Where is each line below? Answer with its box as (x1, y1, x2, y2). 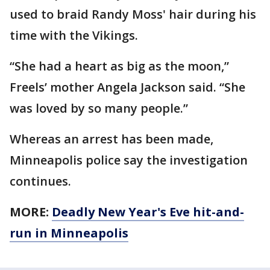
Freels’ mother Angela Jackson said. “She (10, 79, 245, 95)
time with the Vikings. (10, 27, 138, 43)
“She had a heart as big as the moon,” (10, 58, 229, 74)
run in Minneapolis (10, 225, 128, 241)
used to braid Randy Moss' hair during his (10, 6, 256, 22)
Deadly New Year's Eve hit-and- (52, 204, 244, 220)
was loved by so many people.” (10, 100, 188, 116)
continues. (10, 173, 71, 189)
